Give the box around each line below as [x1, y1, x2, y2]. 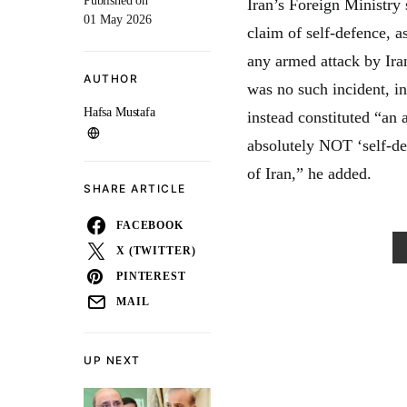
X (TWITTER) [116, 244, 196, 257]
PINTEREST [116, 270, 186, 283]
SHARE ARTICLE [84, 182, 186, 195]
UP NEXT [84, 353, 141, 367]
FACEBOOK [116, 219, 184, 232]
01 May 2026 [84, 13, 152, 26]
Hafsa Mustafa [84, 105, 155, 119]
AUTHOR [84, 72, 138, 85]
